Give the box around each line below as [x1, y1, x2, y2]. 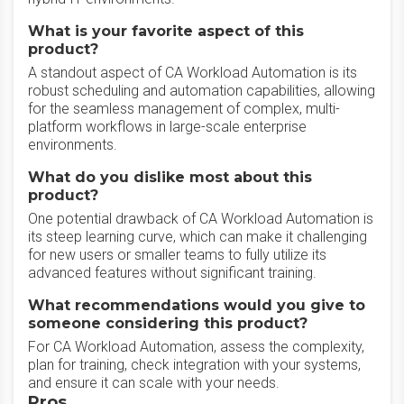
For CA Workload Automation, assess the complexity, [28, 338, 364, 355]
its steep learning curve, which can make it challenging [28, 228, 367, 245]
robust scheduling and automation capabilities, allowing [28, 82, 375, 99]
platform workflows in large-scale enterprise [28, 118, 307, 135]
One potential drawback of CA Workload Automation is [28, 210, 373, 227]
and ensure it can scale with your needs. [28, 374, 280, 391]
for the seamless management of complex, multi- [28, 100, 340, 117]
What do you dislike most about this [28, 169, 312, 186]
